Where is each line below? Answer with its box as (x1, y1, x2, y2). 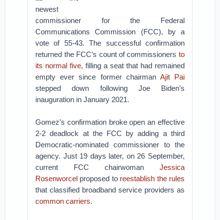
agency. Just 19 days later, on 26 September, (35, 152, 185, 160)
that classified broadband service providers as (35, 186, 185, 194)
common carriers (35, 197, 91, 205)
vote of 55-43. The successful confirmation (35, 39, 185, 47)
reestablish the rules (120, 174, 185, 183)
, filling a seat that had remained (81, 61, 185, 70)
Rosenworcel (35, 174, 78, 183)
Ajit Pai (160, 73, 185, 81)
